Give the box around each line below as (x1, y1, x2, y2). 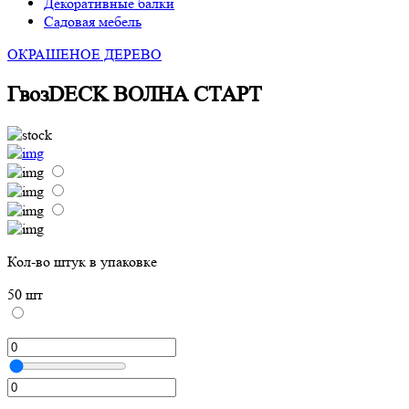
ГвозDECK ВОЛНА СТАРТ (7, 81, 262, 107)
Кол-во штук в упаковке (7, 252, 157, 270)
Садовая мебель (44, 13, 142, 30)
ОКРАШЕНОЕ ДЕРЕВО (7, 46, 162, 63)
